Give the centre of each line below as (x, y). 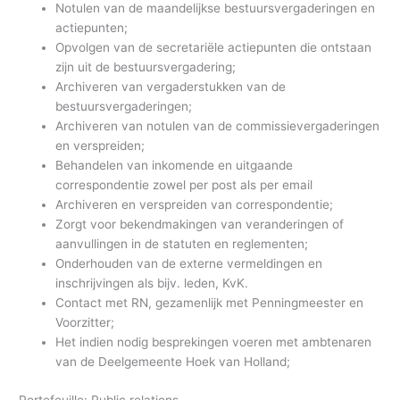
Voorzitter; (85, 323)
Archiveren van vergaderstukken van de (171, 87)
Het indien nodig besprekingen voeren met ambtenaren (214, 342)
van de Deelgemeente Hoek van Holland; (173, 362)
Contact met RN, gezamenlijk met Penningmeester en (210, 303)
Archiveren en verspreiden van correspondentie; (195, 205)
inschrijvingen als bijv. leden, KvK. (152, 283)
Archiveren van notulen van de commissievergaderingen (218, 126)
